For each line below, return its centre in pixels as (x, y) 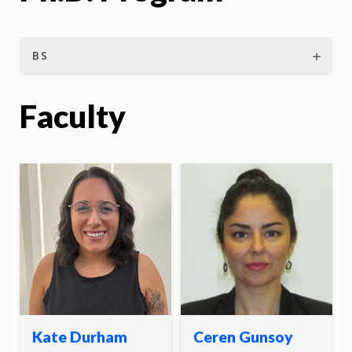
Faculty (73, 116)
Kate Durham (80, 337)
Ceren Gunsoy (243, 337)
